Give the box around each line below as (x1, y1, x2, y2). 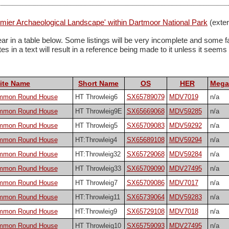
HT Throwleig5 (75, 122, 118, 130)
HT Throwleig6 (75, 93, 118, 101)
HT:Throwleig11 (75, 193, 120, 201)
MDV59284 (169, 150, 202, 158)
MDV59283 (169, 193, 202, 201)
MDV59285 (169, 107, 202, 116)
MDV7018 (169, 208, 198, 216)
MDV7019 (169, 93, 198, 101)
